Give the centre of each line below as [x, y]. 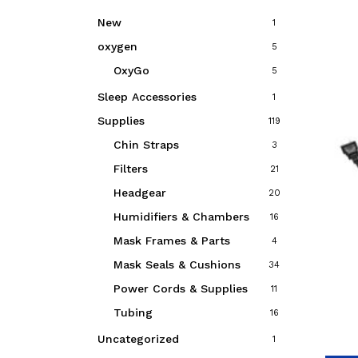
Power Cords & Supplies [181, 288]
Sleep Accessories [147, 97]
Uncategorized [138, 339]
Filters [131, 169]
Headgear [140, 193]
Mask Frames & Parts [172, 241]
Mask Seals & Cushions [177, 265]
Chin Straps [146, 145]
